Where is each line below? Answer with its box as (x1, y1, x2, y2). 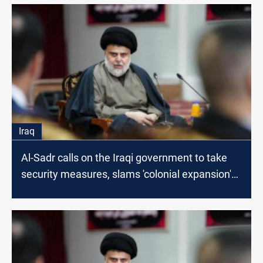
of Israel (21, 184, 59, 197)
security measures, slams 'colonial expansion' (21, 167, 231, 180)
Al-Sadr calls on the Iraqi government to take (21, 151, 227, 164)
